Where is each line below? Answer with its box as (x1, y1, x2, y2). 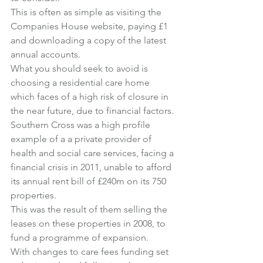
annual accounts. (11, 49, 80, 60)
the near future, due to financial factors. (11, 105, 174, 116)
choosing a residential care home (11, 77, 152, 88)
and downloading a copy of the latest (11, 35, 168, 46)
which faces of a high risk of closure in (11, 91, 171, 102)
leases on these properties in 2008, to (11, 218, 168, 229)
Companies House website (11, 21, 123, 32)
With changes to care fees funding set (11, 246, 171, 257)
